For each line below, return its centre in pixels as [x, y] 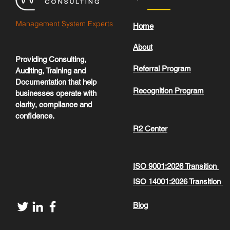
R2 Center [150, 129]
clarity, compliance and [54, 105]
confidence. [37, 116]
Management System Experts [64, 24]
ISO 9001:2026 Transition [176, 166]
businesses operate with [56, 93]
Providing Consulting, [51, 60]
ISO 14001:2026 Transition [178, 182]
